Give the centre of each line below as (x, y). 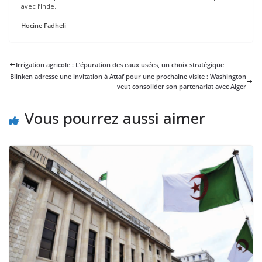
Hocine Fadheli (44, 26)
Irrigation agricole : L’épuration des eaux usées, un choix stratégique (120, 65)
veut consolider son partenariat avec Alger (182, 87)
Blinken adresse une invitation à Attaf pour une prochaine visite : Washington (128, 77)
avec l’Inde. (39, 6)
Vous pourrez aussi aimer (115, 118)
